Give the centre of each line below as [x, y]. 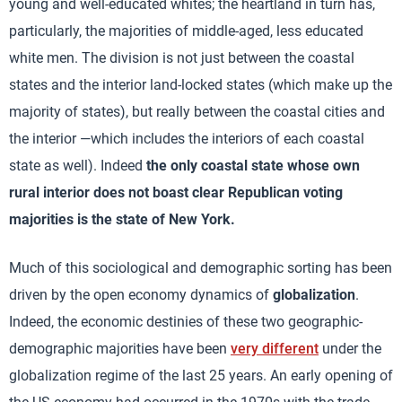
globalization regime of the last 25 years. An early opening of [201, 375]
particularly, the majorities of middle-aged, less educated [186, 31]
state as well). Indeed [78, 165]
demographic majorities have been [120, 348]
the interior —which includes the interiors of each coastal [187, 138]
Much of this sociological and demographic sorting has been [201, 267]
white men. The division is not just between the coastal [182, 57]
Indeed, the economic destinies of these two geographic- [186, 321]
